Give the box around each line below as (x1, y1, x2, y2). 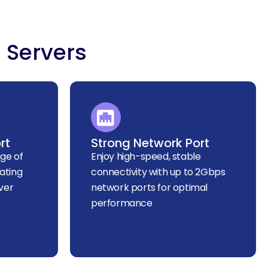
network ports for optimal (91, 181, 208, 195)
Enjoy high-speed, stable (91, 150, 201, 164)
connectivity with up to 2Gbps (91, 165, 226, 179)
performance (91, 196, 153, 211)
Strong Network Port (91, 135, 209, 152)
